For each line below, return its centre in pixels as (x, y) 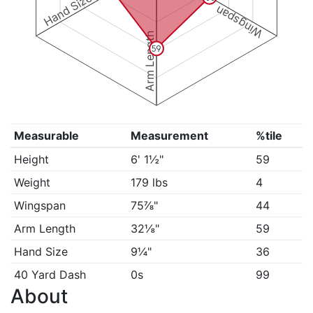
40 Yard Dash (50, 275)
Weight (32, 182)
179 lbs (149, 182)
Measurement (169, 136)
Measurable (46, 136)
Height (31, 159)
